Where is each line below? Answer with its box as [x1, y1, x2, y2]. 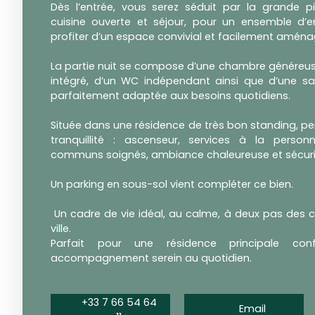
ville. [51, 221, 71, 236]
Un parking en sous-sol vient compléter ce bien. [51, 177, 293, 192]
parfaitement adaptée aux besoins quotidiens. [51, 89, 290, 103]
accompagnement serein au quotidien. [51, 251, 252, 266]
